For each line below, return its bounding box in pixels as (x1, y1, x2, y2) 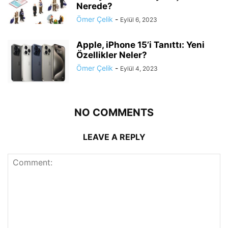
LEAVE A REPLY (82, 132, 146, 142)
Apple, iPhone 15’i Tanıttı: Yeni (76, 40, 205, 50)
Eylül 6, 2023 (120, 16, 157, 24)
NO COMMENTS (74, 106, 154, 119)
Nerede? (76, 1, 112, 12)
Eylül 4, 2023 (120, 65, 158, 73)
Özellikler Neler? (76, 50, 147, 61)
